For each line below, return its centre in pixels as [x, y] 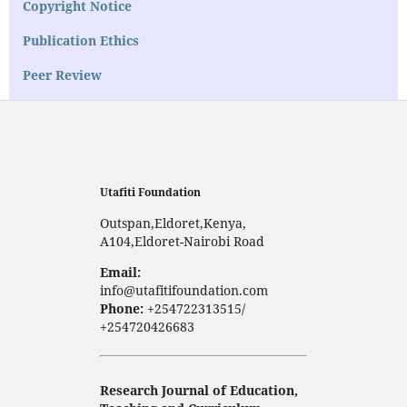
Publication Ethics [80, 41]
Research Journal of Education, [199, 391]
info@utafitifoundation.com [185, 291]
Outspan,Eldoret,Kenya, [173, 223]
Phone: [121, 309]
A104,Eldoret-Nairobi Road [182, 242]
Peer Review [62, 75]
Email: [120, 273]
